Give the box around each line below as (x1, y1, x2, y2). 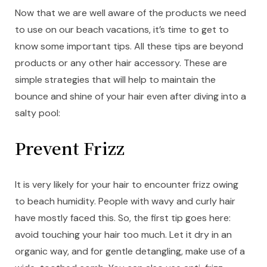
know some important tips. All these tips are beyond (15, 40, 243, 53)
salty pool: (15, 107, 60, 120)
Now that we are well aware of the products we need (15, 7, 246, 20)
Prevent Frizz (15, 136, 125, 160)
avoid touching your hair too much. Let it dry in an (15, 228, 232, 241)
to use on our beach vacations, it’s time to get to (15, 23, 229, 36)
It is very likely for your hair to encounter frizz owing (15, 178, 238, 191)
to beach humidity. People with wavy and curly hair (15, 195, 235, 208)
